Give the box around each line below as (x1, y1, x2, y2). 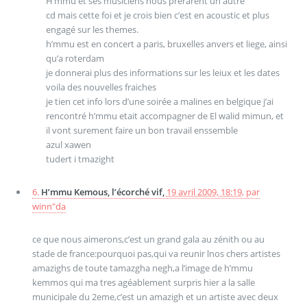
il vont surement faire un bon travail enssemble (45, 124, 238, 137)
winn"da (32, 199, 66, 212)
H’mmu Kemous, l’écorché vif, (40, 185, 167, 198)
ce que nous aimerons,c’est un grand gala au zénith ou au (32, 232, 265, 245)
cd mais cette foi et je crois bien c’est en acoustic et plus (45, 9, 269, 22)
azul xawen (45, 138, 91, 151)
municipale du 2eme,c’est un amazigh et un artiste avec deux (32, 290, 278, 303)
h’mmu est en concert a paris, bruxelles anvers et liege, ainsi (45, 38, 287, 51)
